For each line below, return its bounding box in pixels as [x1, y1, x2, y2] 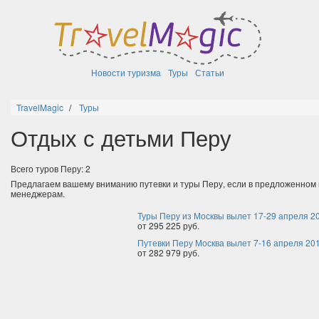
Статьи [195, 66, 224, 78]
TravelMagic [16, 101, 63, 113]
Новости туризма [91, 66, 161, 78]
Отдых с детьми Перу [11, 121, 231, 153]
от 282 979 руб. [137, 246, 199, 258]
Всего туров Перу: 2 [11, 162, 90, 174]
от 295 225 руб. [137, 219, 199, 231]
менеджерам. [11, 187, 65, 199]
